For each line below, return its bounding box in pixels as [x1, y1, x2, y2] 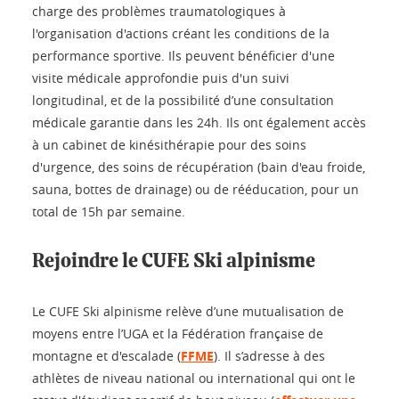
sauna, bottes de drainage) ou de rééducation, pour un [32, 181, 359, 199]
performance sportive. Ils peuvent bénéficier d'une [32, 47, 335, 65]
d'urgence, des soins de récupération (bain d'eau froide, [32, 159, 365, 176]
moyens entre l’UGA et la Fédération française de [32, 325, 323, 343]
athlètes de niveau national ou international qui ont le [32, 370, 355, 387]
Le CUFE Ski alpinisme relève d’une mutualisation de [32, 303, 344, 321]
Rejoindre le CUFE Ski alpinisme [32, 251, 315, 272]
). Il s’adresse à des [214, 347, 325, 365]
